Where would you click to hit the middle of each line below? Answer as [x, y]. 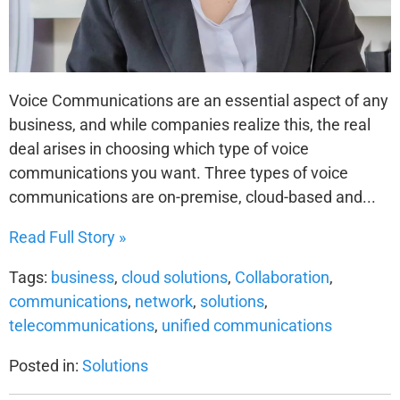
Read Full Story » [67, 237]
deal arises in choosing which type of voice [159, 148]
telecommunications [82, 325]
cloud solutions [175, 277]
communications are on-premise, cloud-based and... [192, 196]
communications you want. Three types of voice [179, 172]
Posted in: [46, 365]
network [164, 301]
